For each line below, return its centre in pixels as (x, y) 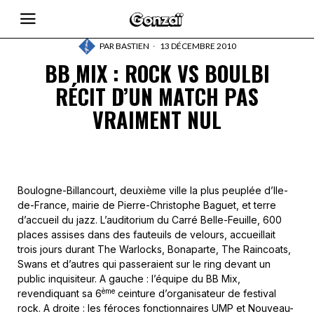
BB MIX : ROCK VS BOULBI (157, 73)
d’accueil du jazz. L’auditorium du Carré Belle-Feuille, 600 (150, 220)
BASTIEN (132, 46)
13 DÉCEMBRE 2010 (197, 46)
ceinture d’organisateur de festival (196, 293)
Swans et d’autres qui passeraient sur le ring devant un (144, 264)
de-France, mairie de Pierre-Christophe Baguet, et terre (147, 205)
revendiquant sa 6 (60, 293)
